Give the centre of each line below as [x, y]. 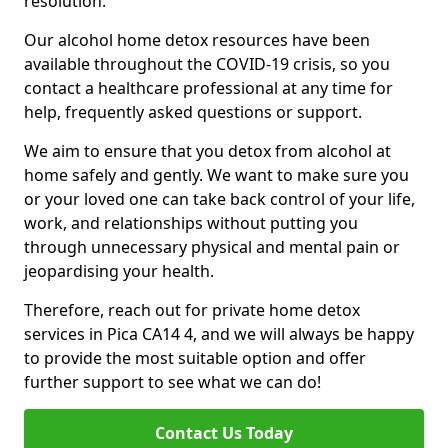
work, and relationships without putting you [191, 223]
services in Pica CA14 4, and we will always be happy [219, 334]
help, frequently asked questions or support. [193, 112]
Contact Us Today [224, 433]
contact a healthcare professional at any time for [208, 88]
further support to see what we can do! [172, 382]
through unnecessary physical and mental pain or [212, 247]
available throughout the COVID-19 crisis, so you [207, 64]
